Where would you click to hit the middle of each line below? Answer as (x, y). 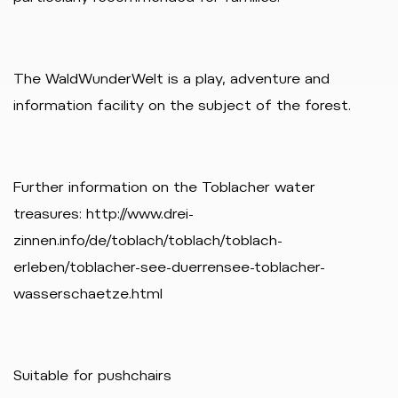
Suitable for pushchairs (92, 375)
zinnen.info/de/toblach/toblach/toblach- (148, 240)
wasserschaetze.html (88, 294)
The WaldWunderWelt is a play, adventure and (171, 79)
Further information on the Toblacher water (164, 187)
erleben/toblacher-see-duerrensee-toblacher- (169, 267)
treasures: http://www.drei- (103, 214)
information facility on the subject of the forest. (182, 105)
